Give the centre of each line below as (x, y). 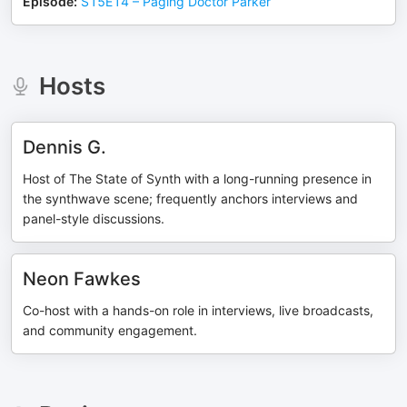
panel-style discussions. (94, 218)
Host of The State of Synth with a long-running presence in (197, 179)
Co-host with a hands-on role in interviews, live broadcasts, (198, 310)
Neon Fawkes (82, 279)
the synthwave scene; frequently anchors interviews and (190, 199)
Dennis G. (65, 147)
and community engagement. (110, 330)
